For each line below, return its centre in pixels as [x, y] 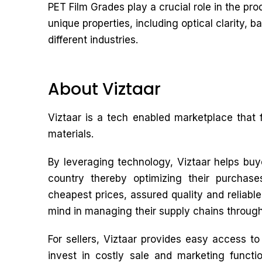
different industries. [93, 40]
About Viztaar [104, 89]
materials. [71, 134]
